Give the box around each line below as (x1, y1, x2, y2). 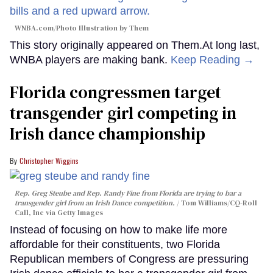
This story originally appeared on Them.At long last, (10, 39, 260, 52)
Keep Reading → (171, 54, 254, 66)
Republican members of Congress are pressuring (10, 253, 249, 266)
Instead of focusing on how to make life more (10, 224, 227, 236)
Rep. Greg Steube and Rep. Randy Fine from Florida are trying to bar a (15, 188, 241, 199)
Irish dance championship (10, 122, 205, 146)
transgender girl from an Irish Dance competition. (15, 198, 175, 208)
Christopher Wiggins (19, 155, 79, 166)
